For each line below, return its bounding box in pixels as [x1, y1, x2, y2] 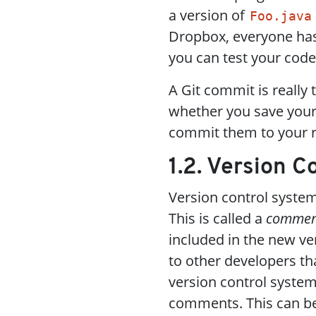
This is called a [169, 209, 266, 228]
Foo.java [249, 9, 312, 23]
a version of [169, 6, 248, 25]
